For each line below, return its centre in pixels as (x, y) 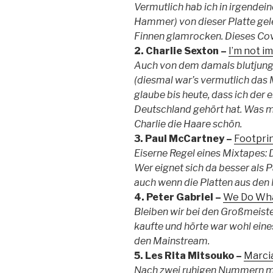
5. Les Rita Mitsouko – (189, 255)
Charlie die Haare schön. (188, 124)
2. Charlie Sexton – (181, 51)
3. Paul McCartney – (184, 138)
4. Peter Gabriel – (179, 197)
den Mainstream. (172, 241)
